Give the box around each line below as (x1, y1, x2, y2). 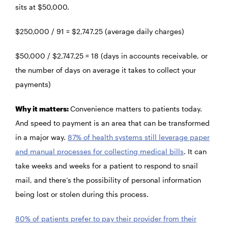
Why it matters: (15, 104, 70, 113)
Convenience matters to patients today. (70, 104, 202, 113)
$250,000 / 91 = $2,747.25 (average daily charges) (15, 27, 184, 36)
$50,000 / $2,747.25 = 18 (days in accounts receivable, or (15, 51, 208, 61)
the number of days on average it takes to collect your (15, 66, 196, 75)
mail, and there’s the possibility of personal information (15, 176, 201, 185)
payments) (15, 80, 51, 89)
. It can (184, 147, 207, 156)
